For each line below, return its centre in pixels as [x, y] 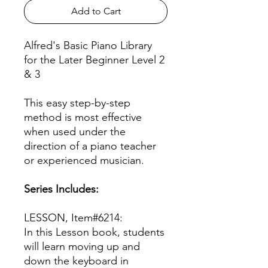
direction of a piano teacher [90, 146]
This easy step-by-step [77, 103]
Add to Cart [96, 11]
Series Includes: [61, 189]
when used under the [75, 132]
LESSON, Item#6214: [75, 218]
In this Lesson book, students [94, 232]
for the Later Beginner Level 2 [94, 60]
